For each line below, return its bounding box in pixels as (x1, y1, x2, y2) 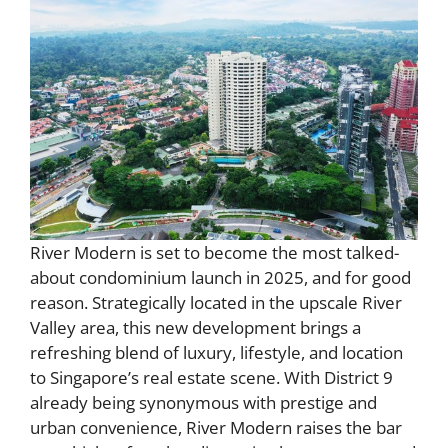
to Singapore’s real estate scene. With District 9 (30, 365, 393, 389)
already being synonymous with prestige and (30, 390, 377, 414)
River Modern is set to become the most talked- (30, 240, 399, 264)
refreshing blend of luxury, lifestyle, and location (30, 340, 403, 364)
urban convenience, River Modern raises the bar (30, 415, 402, 439)
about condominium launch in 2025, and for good (30, 265, 411, 289)
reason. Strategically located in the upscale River (30, 290, 402, 314)
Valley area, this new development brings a (30, 315, 361, 339)
